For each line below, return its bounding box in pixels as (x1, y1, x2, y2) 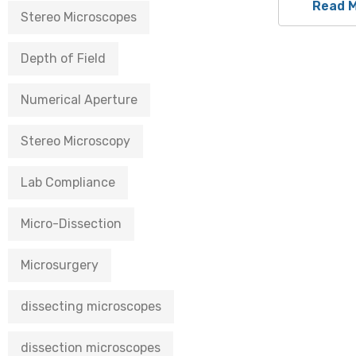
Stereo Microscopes (21, 10, 137, 25)
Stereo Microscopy (21, 133, 130, 149)
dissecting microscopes (21, 299, 161, 314)
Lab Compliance (21, 175, 115, 190)
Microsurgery (21, 257, 99, 273)
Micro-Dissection (21, 216, 122, 231)
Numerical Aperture (21, 92, 137, 107)
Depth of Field (21, 51, 106, 66)
